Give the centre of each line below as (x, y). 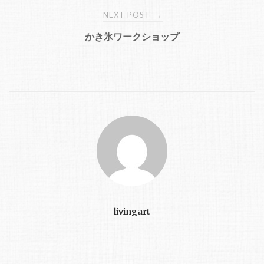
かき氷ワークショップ (132, 36)
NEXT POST (128, 14)
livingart (132, 211)
